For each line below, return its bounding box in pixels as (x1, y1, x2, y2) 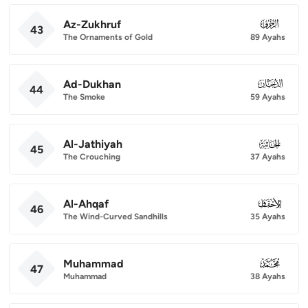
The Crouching (63, 151, 120, 162)
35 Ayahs (250, 211, 285, 221)
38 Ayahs (250, 271, 285, 281)
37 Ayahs (250, 151, 285, 162)
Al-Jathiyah (63, 137, 122, 151)
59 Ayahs (250, 91, 285, 102)
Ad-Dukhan (63, 77, 121, 91)
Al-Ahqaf (63, 197, 109, 210)
